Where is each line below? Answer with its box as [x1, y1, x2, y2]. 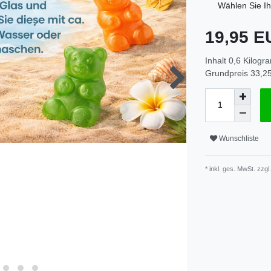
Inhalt [205, 55, 229, 65]
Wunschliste [219, 134, 259, 143]
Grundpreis [205, 68, 250, 78]
